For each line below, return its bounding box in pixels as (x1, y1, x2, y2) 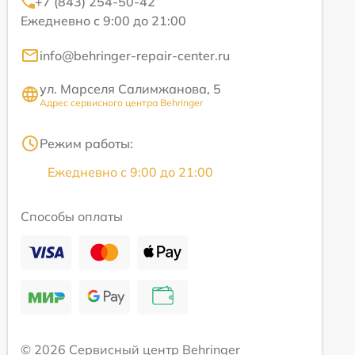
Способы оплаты (21, 208, 123, 224)
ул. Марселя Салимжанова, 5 (40, 80, 221, 97)
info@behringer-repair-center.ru (40, 47, 230, 63)
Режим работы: (40, 135, 133, 151)
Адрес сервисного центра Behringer (40, 96, 203, 109)
